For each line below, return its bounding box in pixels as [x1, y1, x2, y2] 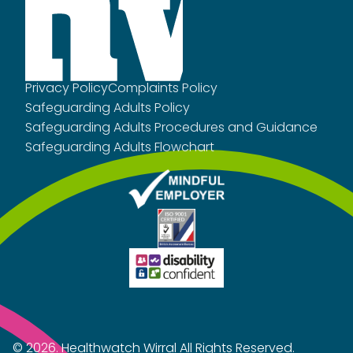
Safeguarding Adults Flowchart [25, 137, 214, 156]
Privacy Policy [25, 78, 108, 97]
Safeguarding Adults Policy [25, 98, 190, 117]
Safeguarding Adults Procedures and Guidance [25, 117, 318, 136]
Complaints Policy [108, 78, 217, 97]
